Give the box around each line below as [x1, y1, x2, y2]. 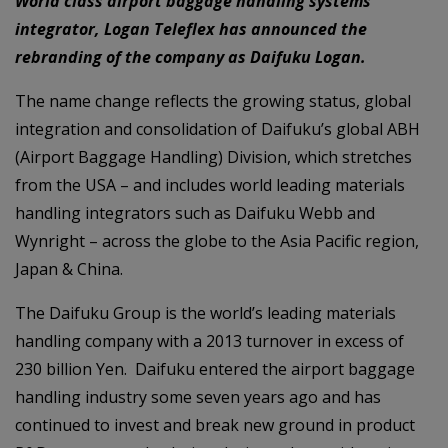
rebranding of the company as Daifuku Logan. [15, 46, 366, 68]
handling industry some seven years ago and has [15, 386, 381, 408]
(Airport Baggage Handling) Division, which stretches [15, 146, 412, 168]
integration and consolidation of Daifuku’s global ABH [15, 118, 420, 140]
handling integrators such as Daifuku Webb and [15, 202, 375, 224]
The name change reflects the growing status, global [15, 90, 411, 112]
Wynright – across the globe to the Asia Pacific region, [15, 230, 419, 252]
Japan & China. [15, 258, 123, 280]
